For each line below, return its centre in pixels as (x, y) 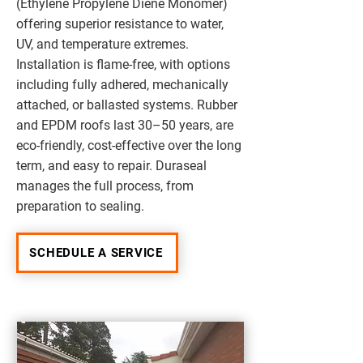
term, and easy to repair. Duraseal (111, 166)
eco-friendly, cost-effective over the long (129, 145)
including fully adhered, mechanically (122, 85)
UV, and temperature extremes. (102, 44)
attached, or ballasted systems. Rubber (127, 105)
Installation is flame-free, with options (123, 64)
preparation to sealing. (80, 206)
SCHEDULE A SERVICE (96, 253)
